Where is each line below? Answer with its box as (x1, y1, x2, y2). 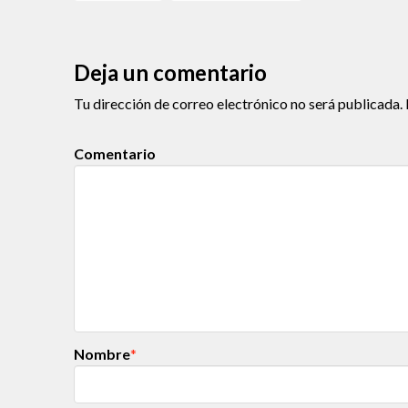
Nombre (73, 344, 133, 362)
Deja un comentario (73, 58, 267, 86)
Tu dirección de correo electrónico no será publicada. (73, 94, 403, 112)
